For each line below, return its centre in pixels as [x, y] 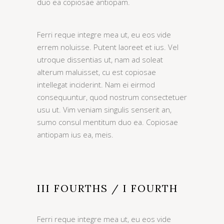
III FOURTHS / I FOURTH [107, 188]
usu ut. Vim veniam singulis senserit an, [104, 109]
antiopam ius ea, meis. [75, 134]
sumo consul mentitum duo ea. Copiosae [107, 122]
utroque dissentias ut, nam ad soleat [100, 59]
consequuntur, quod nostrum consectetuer [112, 97]
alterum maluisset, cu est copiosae [96, 72]
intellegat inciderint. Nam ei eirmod [96, 84]
